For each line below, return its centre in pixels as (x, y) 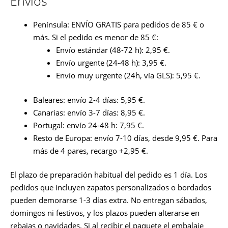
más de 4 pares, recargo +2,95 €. (91, 150)
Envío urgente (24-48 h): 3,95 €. (111, 63)
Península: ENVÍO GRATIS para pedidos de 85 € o (119, 25)
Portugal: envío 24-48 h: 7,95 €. (89, 125)
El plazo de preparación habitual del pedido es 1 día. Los (109, 175)
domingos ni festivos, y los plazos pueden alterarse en (105, 213)
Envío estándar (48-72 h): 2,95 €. (113, 50)
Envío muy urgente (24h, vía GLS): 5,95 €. (128, 76)
